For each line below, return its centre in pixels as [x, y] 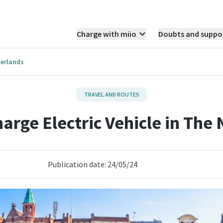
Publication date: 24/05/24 [92, 164]
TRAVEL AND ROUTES [111, 94]
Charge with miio [106, 34]
